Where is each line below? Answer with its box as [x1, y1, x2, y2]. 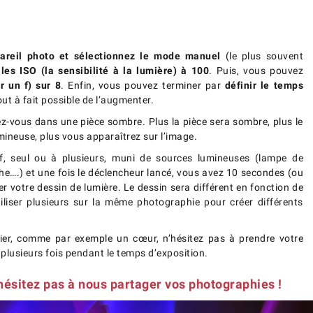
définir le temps [224, 80, 304, 92]
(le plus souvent [220, 50, 303, 62]
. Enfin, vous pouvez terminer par [61, 80, 225, 92]
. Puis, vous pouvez [209, 65, 303, 77]
